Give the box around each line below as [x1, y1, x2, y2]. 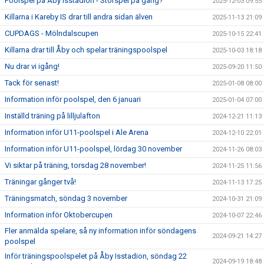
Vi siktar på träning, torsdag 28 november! [5, 161, 146, 170]
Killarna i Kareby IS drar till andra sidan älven [5, 12, 153, 21]
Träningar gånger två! [5, 177, 76, 186]
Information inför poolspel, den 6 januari [5, 95, 141, 104]
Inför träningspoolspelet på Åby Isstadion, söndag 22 [5, 252, 187, 260]
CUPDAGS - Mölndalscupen [5, 29, 98, 38]
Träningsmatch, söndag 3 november [5, 194, 127, 203]
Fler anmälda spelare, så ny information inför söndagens [5, 226, 196, 235]
